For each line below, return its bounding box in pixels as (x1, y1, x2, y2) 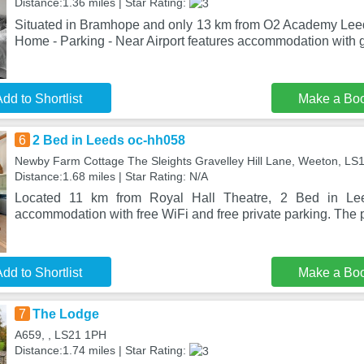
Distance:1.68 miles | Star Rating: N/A (14, 170, 208, 183)
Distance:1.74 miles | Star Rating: (14, 344, 189, 357)
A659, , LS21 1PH (14, 328, 106, 341)
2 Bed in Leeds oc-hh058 (32, 133, 185, 147)
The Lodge (32, 307, 99, 321)
